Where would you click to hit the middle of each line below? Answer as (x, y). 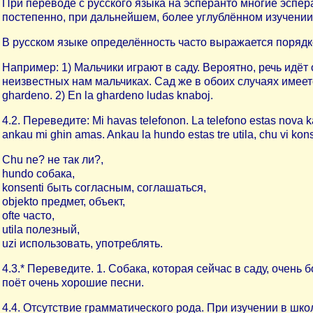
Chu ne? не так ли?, (53, 160)
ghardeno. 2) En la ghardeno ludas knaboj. (108, 95)
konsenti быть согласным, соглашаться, (104, 188)
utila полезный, (41, 230)
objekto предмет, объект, (64, 202)
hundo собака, (38, 174)
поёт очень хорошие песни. (73, 283)
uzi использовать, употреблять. (82, 243)
